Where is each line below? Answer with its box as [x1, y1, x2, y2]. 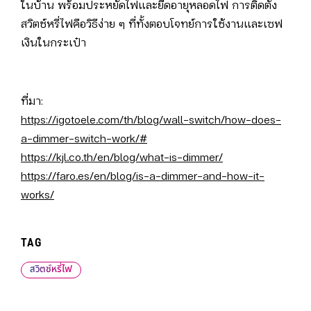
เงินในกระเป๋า [21, 39, 86, 49]
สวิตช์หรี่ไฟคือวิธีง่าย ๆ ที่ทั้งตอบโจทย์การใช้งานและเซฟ [21, 20, 283, 30]
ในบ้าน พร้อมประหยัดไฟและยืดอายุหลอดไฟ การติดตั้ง [21, 1, 277, 11]
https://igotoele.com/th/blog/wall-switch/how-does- [21, 116, 281, 126]
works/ [21, 191, 54, 201]
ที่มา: [21, 97, 43, 107]
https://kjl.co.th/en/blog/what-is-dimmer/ [21, 153, 223, 163]
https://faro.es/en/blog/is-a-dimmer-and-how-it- [21, 172, 264, 182]
